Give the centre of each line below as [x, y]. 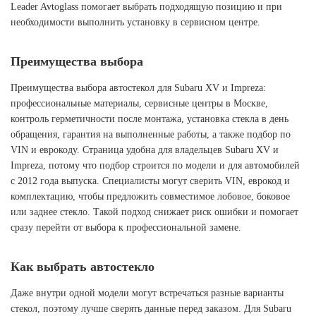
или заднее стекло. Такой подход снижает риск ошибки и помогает [154, 212]
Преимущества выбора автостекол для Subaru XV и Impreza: [138, 88]
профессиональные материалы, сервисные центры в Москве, [139, 103]
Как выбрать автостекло [83, 267]
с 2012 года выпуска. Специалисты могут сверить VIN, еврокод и [150, 181]
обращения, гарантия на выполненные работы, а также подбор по [151, 134]
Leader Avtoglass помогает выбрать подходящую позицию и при [146, 7]
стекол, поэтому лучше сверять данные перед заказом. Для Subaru [151, 309]
